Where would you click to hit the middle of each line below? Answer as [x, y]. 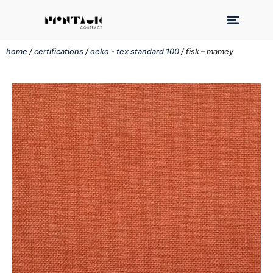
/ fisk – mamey [206, 51]
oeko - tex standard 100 [135, 51]
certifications [59, 51]
